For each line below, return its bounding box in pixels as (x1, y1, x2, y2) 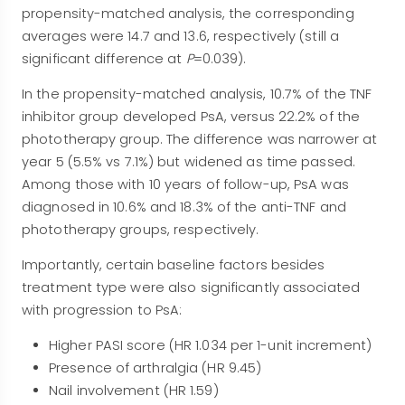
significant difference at (22, 50, 186, 69)
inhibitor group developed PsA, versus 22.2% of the (22, 108, 361, 127)
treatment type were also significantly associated (22, 278, 360, 297)
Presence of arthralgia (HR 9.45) (49, 359, 262, 378)
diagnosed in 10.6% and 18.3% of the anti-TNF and (22, 198, 346, 217)
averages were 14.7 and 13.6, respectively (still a (22, 27, 340, 46)
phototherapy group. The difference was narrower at (22, 130, 378, 149)
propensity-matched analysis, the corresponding (22, 5, 354, 24)
